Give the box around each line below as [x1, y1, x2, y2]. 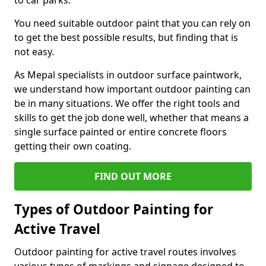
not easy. [14, 45, 54, 58]
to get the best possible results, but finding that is [14, 31, 238, 44]
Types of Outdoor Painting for [14, 200, 213, 218]
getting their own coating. [14, 140, 131, 153]
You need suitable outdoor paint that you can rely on [14, 17, 251, 30]
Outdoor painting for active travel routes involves [14, 245, 236, 258]
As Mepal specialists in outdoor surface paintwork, [14, 68, 242, 81]
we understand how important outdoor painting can [14, 83, 251, 96]
